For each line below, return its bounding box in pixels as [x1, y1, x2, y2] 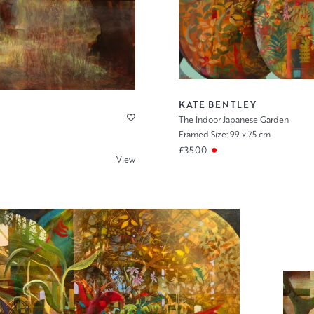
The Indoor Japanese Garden [179, 114, 289, 126]
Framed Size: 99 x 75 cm [179, 128, 271, 140]
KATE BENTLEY [179, 98, 257, 111]
